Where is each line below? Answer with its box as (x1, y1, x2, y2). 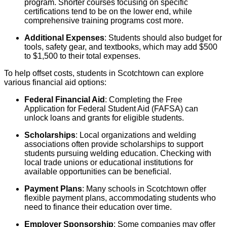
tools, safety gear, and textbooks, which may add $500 (24, 43, 217, 52)
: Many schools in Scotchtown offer (82, 184, 206, 194)
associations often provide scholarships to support (24, 140, 203, 149)
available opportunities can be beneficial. (24, 167, 171, 176)
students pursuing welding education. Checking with (24, 149, 211, 158)
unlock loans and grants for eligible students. (24, 113, 184, 123)
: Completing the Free (105, 95, 182, 104)
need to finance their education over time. (24, 203, 172, 212)
